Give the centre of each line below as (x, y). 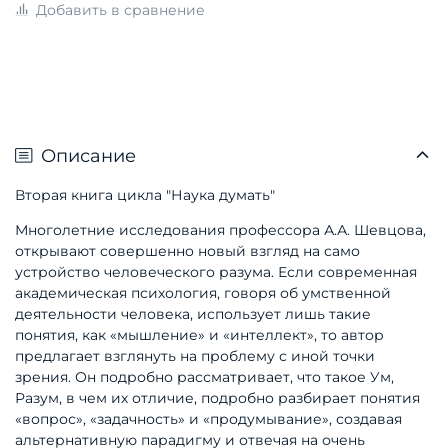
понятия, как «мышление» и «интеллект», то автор (199, 335)
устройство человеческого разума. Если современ (203, 272)
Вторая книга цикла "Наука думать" (147, 195)
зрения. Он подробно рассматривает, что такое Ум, (204, 377)
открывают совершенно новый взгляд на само (187, 251)
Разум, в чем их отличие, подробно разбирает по (196, 398)
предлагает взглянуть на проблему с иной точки (195, 356)
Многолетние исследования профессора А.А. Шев (201, 230)
